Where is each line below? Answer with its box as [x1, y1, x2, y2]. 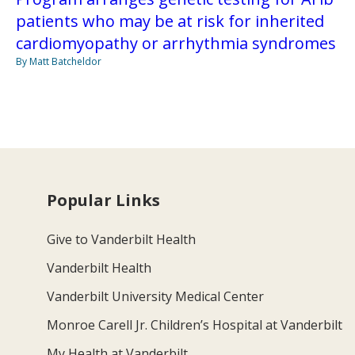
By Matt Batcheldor [15, 54, 101, 68]
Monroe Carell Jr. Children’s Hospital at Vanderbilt [47, 315, 343, 334]
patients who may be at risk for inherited [15, 10, 324, 32]
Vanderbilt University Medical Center [47, 287, 265, 305]
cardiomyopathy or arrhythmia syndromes [15, 32, 336, 54]
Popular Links [47, 189, 161, 211]
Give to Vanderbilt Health [47, 230, 197, 248]
